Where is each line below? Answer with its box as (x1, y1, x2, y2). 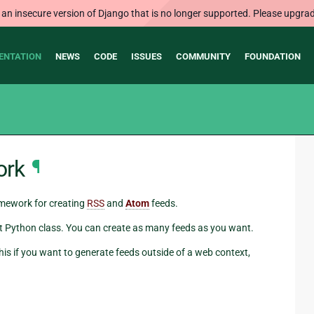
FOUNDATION (244, 51, 301, 62)
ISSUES (130, 51, 162, 62)
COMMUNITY (175, 51, 231, 62)
